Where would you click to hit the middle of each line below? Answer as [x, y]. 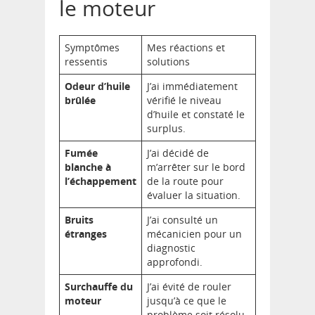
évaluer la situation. [194, 195]
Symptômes [92, 48]
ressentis [86, 62]
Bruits [79, 220]
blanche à [88, 167]
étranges [86, 234]
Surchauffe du [99, 287]
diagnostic [171, 248]
